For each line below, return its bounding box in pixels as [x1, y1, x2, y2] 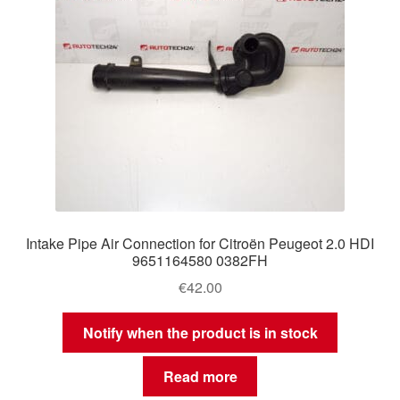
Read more [162, 365, 237, 387]
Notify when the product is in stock [82, 322, 318, 344]
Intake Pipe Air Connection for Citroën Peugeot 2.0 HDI [26, 232, 374, 254]
